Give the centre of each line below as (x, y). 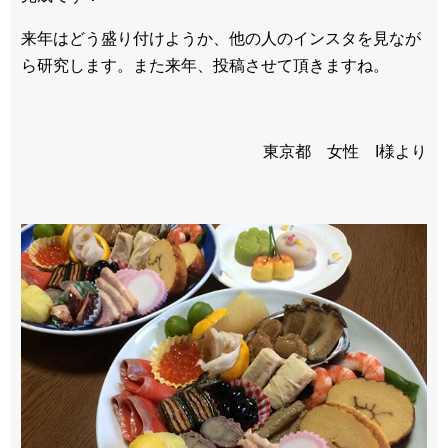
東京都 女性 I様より (345, 151)
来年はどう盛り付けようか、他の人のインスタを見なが (221, 38)
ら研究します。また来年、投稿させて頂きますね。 (205, 65)
